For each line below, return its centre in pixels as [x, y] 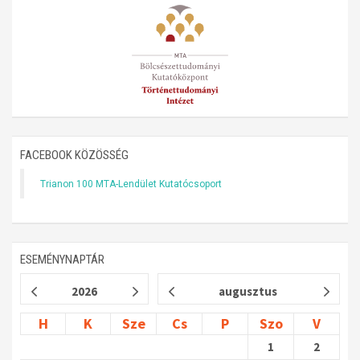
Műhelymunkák [169, 24]
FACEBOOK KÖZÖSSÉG [74, 155]
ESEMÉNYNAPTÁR [62, 260]
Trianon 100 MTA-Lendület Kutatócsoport [131, 184]
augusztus [247, 292]
